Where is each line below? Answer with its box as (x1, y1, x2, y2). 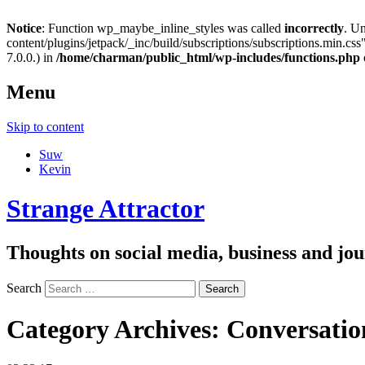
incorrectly (284, 21, 344, 35)
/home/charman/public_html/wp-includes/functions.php (56, 51, 360, 64)
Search (7, 280, 42, 295)
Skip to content (7, 119, 84, 134)
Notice (7, 21, 42, 35)
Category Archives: (7, 314, 226, 345)
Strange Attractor (7, 194, 204, 224)
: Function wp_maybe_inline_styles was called (42, 21, 284, 35)
